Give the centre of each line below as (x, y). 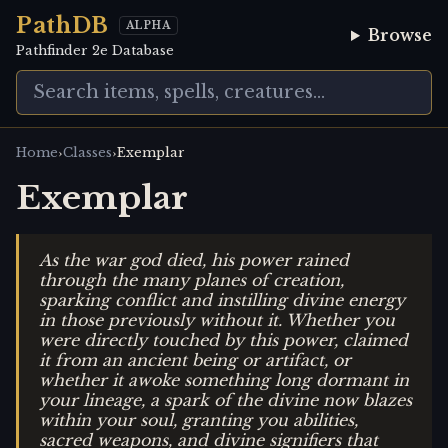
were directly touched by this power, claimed (223, 339)
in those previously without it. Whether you (217, 319)
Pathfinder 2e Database (95, 50)
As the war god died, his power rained (194, 259)
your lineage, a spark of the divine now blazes (225, 399)
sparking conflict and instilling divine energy (222, 299)
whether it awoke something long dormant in (224, 379)
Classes (87, 153)
